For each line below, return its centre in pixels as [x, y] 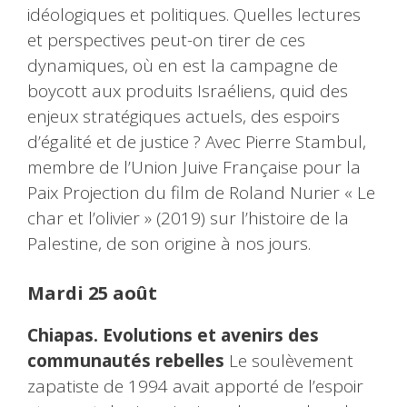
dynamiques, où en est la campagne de [183, 66]
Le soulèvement [289, 360]
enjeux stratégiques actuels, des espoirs [184, 117]
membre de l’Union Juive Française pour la [194, 168]
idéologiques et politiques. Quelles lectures [194, 15]
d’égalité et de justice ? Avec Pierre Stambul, [197, 142]
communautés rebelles [126, 360]
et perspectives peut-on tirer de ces [166, 40]
